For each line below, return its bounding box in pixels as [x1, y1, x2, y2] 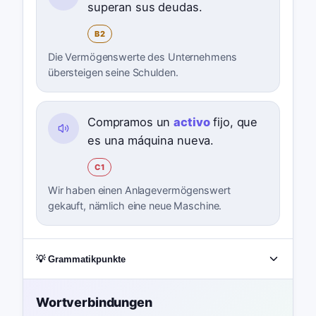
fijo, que [209, 115, 258, 130]
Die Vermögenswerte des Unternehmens [47, 51, 237, 63]
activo [174, 115, 210, 130]
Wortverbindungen [35, 294, 152, 310]
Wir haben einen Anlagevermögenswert [47, 184, 231, 197]
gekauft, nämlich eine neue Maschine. [47, 200, 222, 212]
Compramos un [87, 115, 174, 130]
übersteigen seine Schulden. [47, 66, 178, 79]
